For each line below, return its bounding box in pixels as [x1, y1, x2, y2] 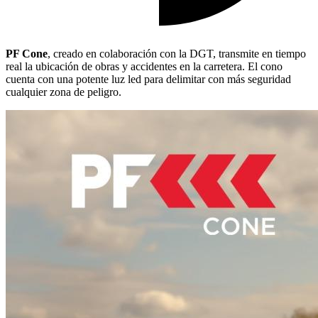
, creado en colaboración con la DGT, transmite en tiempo [48, 47, 306, 60]
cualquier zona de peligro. [6, 85, 121, 98]
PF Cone [6, 47, 48, 60]
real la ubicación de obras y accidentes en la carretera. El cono [6, 60, 283, 72]
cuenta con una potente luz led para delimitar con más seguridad [6, 72, 291, 85]
